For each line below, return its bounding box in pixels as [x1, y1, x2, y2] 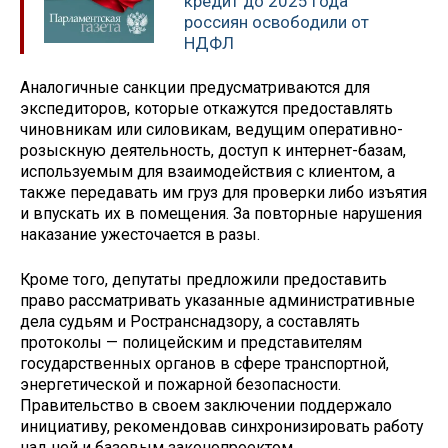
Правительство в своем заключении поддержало [20, 396, 392, 416]
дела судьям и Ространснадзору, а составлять [20, 312, 360, 332]
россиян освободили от [184, 11, 369, 32]
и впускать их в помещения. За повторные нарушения [20, 204, 422, 224]
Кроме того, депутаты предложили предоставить [20, 270, 387, 290]
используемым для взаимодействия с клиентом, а [20, 162, 395, 182]
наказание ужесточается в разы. [20, 225, 260, 245]
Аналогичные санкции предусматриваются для [20, 78, 370, 98]
